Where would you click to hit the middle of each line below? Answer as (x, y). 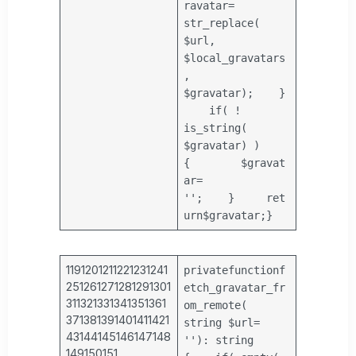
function (254, 270)
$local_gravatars (235, 58)
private (206, 270)
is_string (213, 128)
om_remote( (216, 305)
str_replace (219, 23)
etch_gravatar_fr (235, 287)
